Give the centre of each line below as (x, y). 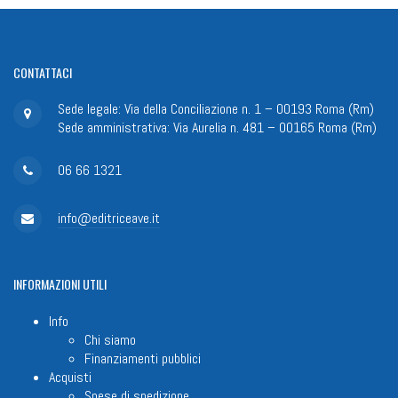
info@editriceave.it (109, 219)
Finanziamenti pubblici (143, 358)
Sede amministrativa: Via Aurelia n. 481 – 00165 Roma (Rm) (217, 128)
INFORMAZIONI (47, 284)
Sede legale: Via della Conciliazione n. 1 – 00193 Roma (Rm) (216, 109)
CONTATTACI (43, 72)
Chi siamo (110, 339)
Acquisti (70, 377)
